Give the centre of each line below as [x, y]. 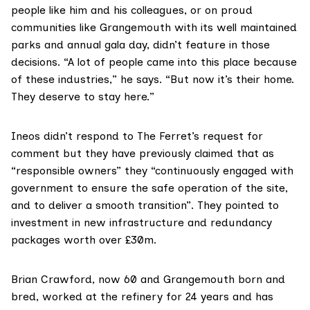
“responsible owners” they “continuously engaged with [152, 171]
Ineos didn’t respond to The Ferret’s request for [137, 136]
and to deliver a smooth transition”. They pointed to [145, 206]
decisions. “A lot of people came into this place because [154, 62]
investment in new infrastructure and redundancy [142, 223]
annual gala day [107, 45]
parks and [39, 45]
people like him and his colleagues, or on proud [132, 10]
